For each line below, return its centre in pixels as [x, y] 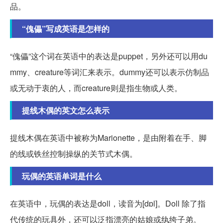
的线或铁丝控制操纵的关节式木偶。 [74, 153]
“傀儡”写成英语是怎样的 [66, 28]
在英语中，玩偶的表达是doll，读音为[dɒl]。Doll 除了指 [108, 203]
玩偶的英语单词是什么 [62, 176]
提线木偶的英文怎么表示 [66, 110]
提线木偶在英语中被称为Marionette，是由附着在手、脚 [108, 137]
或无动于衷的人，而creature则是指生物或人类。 [96, 88]
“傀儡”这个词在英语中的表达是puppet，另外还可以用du [109, 56]
